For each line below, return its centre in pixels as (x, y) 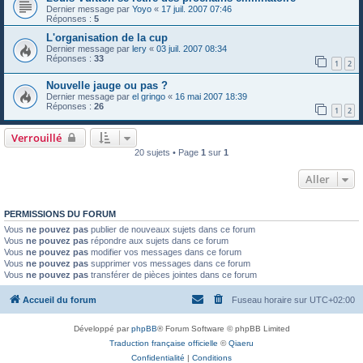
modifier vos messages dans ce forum (165, 252)
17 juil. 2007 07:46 (196, 9)
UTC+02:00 (332, 299)
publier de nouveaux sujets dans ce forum (172, 230)
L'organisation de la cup (107, 37)
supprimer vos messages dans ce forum (169, 264)
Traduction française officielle (164, 343)
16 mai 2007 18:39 (211, 96)
